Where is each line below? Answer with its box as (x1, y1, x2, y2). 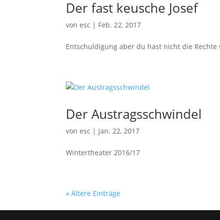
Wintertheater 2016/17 (66, 148, 140, 157)
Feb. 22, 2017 (98, 20, 141, 29)
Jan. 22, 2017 (98, 126, 140, 136)
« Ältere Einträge (66, 189, 121, 198)
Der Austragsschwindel (66, 105, 202, 123)
